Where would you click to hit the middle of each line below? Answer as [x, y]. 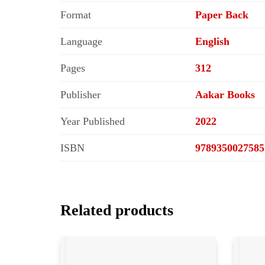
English [212, 41]
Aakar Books [225, 94]
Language [81, 41]
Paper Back [222, 14]
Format [76, 14]
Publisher [80, 94]
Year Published [93, 121]
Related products [117, 210]
